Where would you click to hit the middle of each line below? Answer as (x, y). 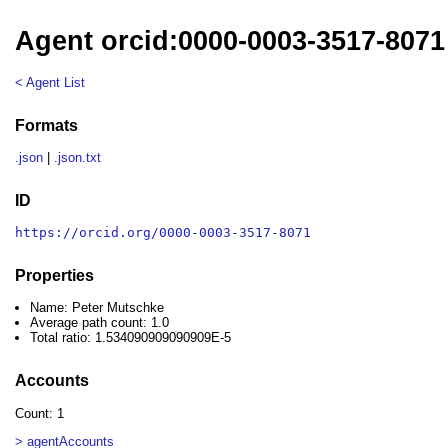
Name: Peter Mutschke (97, 308)
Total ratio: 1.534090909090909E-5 (131, 338)
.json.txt (78, 158)
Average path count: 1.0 (100, 323)
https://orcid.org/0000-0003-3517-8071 (163, 233)
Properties (55, 275)
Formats (47, 125)
